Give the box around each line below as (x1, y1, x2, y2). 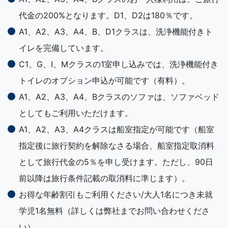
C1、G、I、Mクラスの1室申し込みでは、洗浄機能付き (19, 59, 218, 70)
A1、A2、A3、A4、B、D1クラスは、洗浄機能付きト (19, 26, 213, 37)
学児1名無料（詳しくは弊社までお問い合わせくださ (19, 206, 210, 216)
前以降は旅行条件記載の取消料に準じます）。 (19, 173, 190, 184)
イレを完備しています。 (19, 43, 108, 53)
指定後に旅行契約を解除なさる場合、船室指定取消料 (19, 140, 214, 151)
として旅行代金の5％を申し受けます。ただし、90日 (19, 157, 213, 167)
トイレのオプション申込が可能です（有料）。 (19, 75, 190, 86)
